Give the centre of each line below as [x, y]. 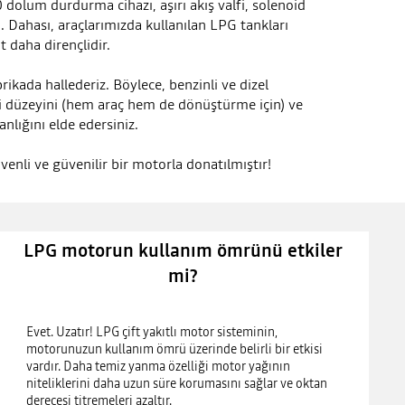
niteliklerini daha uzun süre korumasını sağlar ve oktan [177, 384]
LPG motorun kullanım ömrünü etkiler [184, 251]
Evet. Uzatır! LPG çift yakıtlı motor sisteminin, [152, 332]
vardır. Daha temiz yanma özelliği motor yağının [159, 367]
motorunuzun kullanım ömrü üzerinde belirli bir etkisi [175, 349]
